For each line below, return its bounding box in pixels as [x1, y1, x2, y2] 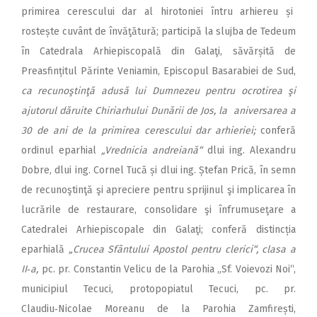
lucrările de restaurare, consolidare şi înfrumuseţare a [21, 204, 296, 217]
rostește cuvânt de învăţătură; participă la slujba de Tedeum [21, 25, 296, 38]
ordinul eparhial [21, 144, 101, 157]
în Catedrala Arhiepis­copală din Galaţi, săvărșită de [21, 45, 296, 58]
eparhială [21, 243, 69, 256]
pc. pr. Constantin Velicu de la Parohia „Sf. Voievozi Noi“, [38, 263, 296, 276]
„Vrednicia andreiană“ [101, 144, 202, 157]
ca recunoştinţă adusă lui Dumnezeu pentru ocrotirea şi [21, 85, 296, 98]
